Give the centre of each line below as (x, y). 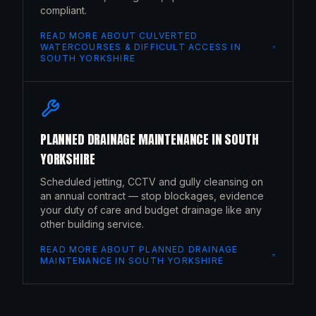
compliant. (63, 10)
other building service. (92, 224)
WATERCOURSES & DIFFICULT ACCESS (134, 47)
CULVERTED (169, 36)
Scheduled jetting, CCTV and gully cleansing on (152, 182)
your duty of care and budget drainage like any (151, 210)
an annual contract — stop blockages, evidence (152, 196)
